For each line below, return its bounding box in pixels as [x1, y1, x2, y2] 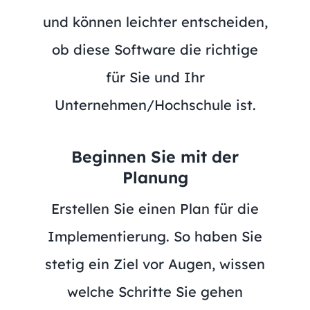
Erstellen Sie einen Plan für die [51, 199, 259, 217]
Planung [122, 167, 188, 188]
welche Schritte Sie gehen [67, 282, 243, 300]
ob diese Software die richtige [52, 40, 258, 58]
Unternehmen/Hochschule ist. [54, 95, 256, 113]
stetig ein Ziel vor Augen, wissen [45, 255, 265, 273]
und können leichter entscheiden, [42, 12, 268, 30]
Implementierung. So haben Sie [48, 227, 262, 245]
